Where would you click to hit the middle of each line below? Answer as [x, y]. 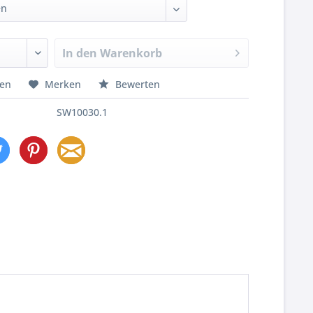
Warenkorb [131, 53]
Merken [63, 84]
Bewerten [137, 84]
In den [80, 53]
